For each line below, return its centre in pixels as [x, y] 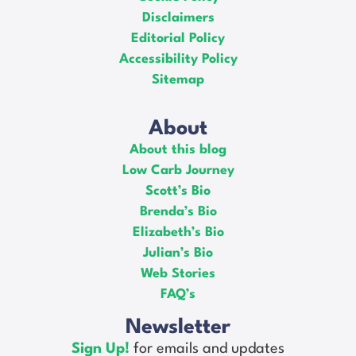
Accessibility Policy [178, 59]
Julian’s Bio [178, 253]
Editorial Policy [178, 38]
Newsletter [178, 328]
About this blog [178, 149]
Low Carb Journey [178, 170]
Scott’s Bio [178, 191]
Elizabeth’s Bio [178, 232]
